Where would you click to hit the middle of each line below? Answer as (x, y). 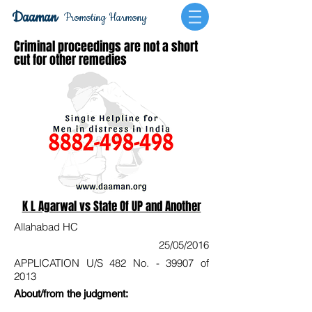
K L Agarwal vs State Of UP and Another (111, 206)
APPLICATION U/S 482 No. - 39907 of (111, 263)
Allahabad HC (46, 227)
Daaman (34, 18)
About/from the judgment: (71, 294)
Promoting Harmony (106, 18)
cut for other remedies (70, 60)
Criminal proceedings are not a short (106, 47)
